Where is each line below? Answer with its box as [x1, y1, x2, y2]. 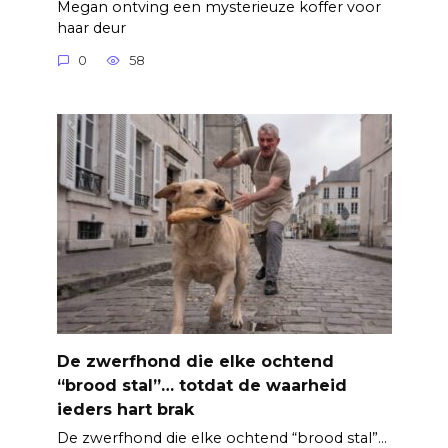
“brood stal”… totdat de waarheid [56, 375, 347, 395]
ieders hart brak [56, 399, 194, 419]
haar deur [56, 19, 126, 38]
